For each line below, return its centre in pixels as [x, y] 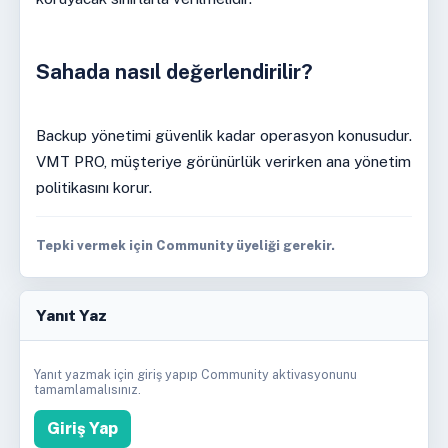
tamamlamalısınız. [87, 390]
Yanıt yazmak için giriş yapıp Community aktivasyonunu [195, 375]
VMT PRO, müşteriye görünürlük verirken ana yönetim [223, 161]
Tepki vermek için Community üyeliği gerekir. [185, 245]
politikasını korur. [93, 187]
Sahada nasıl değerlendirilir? [174, 72]
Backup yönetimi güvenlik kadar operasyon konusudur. [223, 135]
